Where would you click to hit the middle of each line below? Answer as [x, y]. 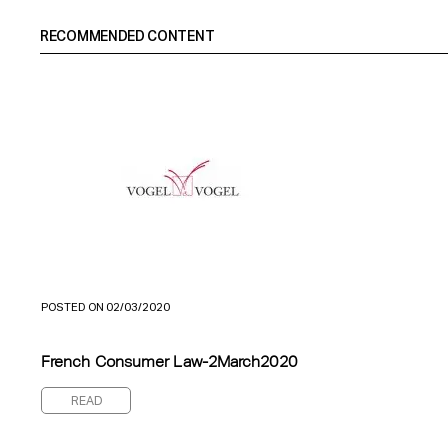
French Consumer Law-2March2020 [169, 363]
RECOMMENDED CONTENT [127, 37]
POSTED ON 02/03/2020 [105, 307]
